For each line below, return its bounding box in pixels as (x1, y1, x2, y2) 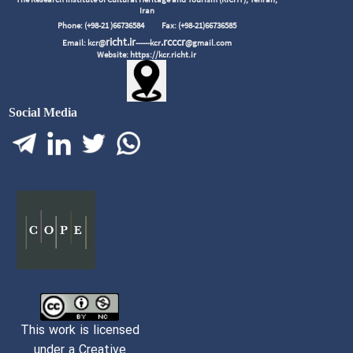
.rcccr (160, 34, 185, 49)
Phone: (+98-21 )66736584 (57, 19, 162, 31)
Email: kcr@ (61, 36, 106, 48)
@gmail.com (184, 36, 232, 48)
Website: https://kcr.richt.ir (97, 48, 197, 60)
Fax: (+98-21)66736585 (161, 19, 236, 31)
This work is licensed (20, 320, 139, 340)
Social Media (9, 105, 78, 119)
